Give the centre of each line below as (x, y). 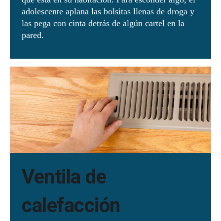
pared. (34, 35)
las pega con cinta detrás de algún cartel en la (103, 23)
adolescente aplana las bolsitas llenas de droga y (108, 12)
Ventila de (64, 177)
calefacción (73, 206)
